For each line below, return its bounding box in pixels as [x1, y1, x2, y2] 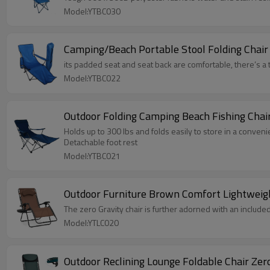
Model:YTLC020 [64, 216, 119, 229]
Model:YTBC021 [64, 149, 121, 162]
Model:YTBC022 [64, 72, 121, 84]
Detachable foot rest [64, 136, 137, 148]
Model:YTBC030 [64, 5, 121, 17]
